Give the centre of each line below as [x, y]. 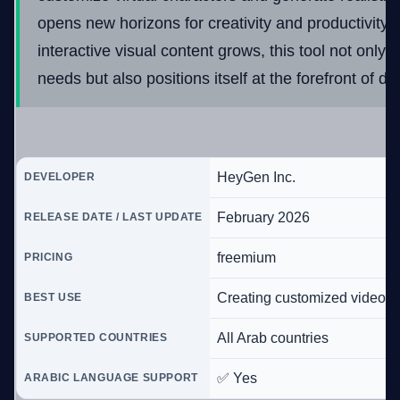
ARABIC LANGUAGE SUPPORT [111, 378]
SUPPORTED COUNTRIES [96, 337]
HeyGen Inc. [256, 177]
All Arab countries [273, 338]
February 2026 [263, 217]
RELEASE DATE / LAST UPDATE [113, 217]
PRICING [49, 257]
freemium [246, 258]
